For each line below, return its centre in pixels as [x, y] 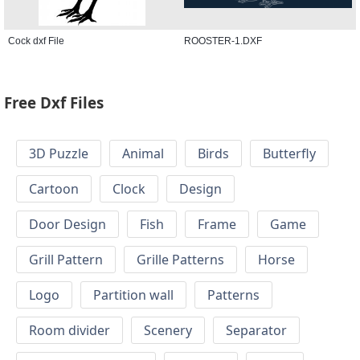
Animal [143, 154]
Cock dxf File [36, 41]
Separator [256, 331]
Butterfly [289, 154]
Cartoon [54, 189]
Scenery [168, 331]
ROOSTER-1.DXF [223, 41]
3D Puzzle [59, 154]
